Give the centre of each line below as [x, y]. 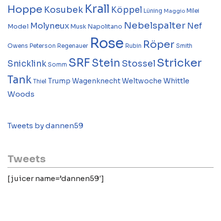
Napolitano [105, 26]
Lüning [153, 11]
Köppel [127, 10]
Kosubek [64, 10]
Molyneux [50, 26]
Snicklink [27, 64]
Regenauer [73, 46]
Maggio [174, 11]
